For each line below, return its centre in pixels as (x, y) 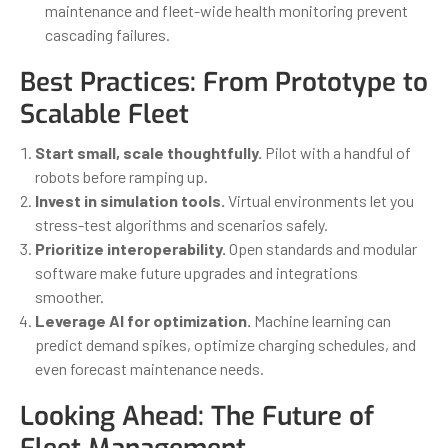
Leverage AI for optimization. (143, 320)
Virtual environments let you (319, 200)
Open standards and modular (321, 248)
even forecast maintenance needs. (149, 368)
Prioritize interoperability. (130, 248)
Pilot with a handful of (336, 152)
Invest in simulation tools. (130, 200)
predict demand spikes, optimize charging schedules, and (225, 344)
